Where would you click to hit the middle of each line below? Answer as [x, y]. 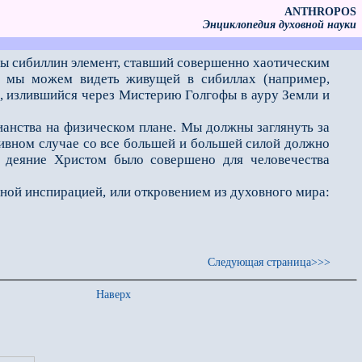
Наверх [114, 295]
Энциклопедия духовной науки [280, 25]
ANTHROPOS [320, 12]
